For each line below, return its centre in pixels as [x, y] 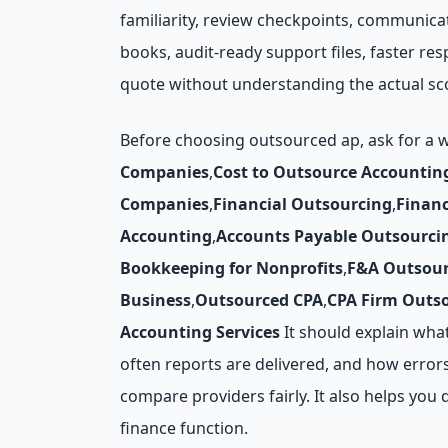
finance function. [184, 428]
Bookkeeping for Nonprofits [231, 268]
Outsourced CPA [259, 300]
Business [155, 300]
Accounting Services [200, 332]
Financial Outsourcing [302, 204]
